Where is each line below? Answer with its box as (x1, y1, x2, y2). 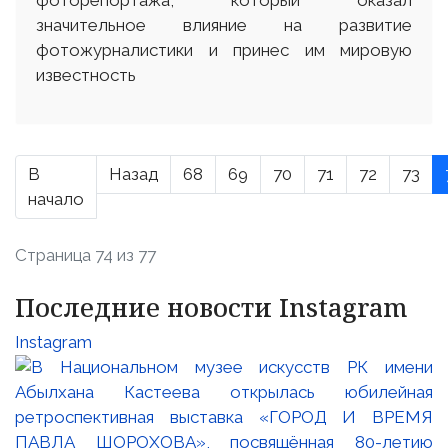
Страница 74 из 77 (15, 244, 156, 265)
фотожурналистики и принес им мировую (36, 39, 412, 60)
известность (36, 64, 136, 85)
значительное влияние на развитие (36, 14, 412, 35)
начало (28, 188, 84, 209)
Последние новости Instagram (15, 289, 407, 324)
